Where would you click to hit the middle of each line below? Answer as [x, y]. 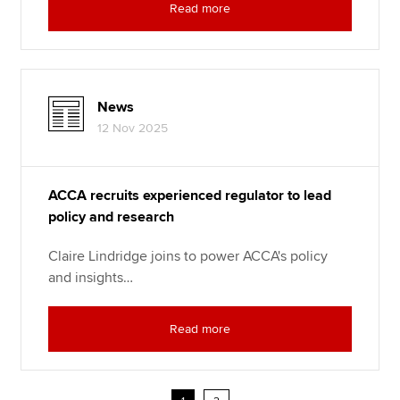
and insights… [91, 277]
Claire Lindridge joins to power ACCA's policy [188, 256]
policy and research [112, 217]
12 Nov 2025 [133, 128]
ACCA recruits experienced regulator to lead [190, 195]
